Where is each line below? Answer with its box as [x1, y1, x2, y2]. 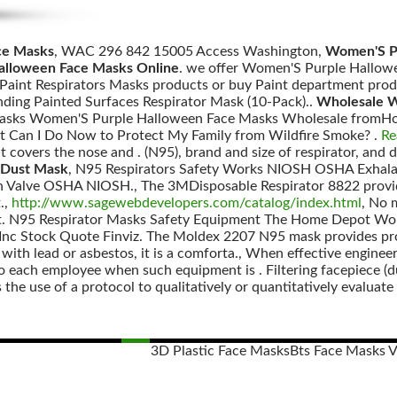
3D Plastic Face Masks [151, 344, 290, 358]
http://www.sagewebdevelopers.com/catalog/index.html [12, 196, 362, 210]
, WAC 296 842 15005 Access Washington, [54, 44, 325, 58]
